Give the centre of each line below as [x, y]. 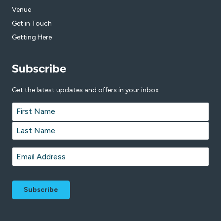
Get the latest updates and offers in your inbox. [86, 90]
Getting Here [32, 37]
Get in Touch [32, 23]
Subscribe [39, 69]
